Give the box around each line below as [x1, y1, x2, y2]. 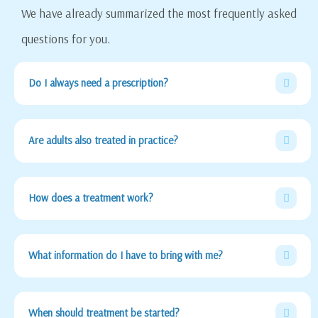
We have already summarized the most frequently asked [21, 5, 297, 21]
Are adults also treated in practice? [28, 133, 178, 148]
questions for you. [21, 31, 110, 46]
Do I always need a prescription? [28, 76, 168, 90]
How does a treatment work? [28, 191, 153, 205]
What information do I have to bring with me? [28, 248, 223, 263]
